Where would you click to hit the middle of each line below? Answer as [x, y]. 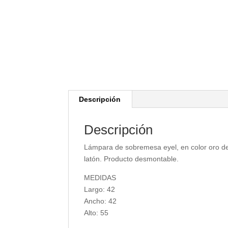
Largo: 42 [100, 189]
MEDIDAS [100, 178]
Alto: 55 [96, 213]
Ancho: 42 [101, 201]
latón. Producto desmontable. [132, 159]
